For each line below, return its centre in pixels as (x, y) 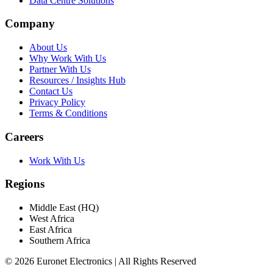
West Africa (52, 219)
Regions (25, 184)
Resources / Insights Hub (77, 80)
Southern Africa (60, 241)
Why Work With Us (68, 58)
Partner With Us (60, 69)
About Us (48, 48)
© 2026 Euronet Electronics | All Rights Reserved (101, 261)
